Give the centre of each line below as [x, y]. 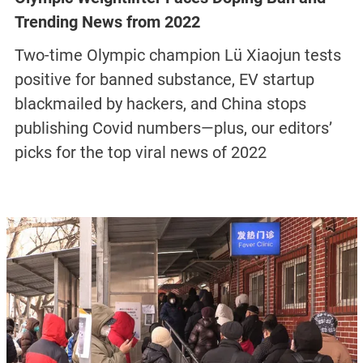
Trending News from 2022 [107, 22]
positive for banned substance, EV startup [164, 79]
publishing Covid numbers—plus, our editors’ [173, 128]
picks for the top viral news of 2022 [140, 152]
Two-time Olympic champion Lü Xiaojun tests [177, 55]
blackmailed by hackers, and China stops [160, 103]
